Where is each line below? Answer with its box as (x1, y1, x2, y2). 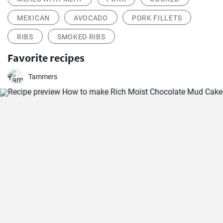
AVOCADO (73, 14, 108, 22)
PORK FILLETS (131, 14, 182, 22)
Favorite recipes (7, 51, 85, 65)
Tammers (28, 73, 57, 81)
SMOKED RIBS (57, 33, 106, 41)
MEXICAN (17, 14, 50, 22)
